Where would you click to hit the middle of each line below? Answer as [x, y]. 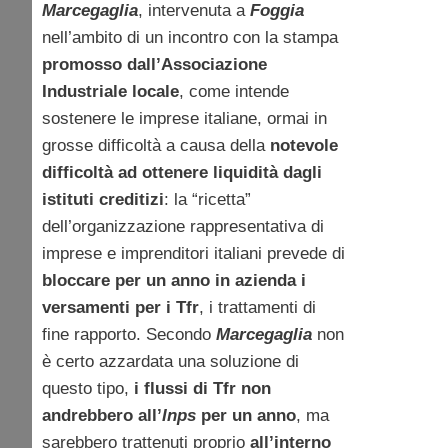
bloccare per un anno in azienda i [174, 280]
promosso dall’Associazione [154, 64]
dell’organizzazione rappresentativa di [183, 226]
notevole [304, 145]
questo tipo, [88, 388]
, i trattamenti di [257, 307]
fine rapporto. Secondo [129, 334]
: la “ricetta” [207, 199]
